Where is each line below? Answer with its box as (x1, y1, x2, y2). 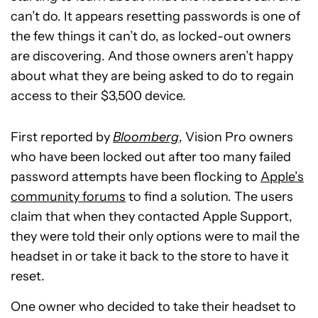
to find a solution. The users (126, 189, 293, 204)
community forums (11, 189, 126, 204)
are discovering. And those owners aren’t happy (11, 48, 293, 64)
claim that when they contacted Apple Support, (11, 209, 292, 224)
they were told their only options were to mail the (11, 229, 300, 244)
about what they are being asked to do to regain (11, 68, 294, 84)
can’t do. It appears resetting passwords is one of (11, 9, 300, 24)
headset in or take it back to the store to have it (11, 248, 289, 264)
